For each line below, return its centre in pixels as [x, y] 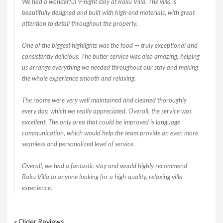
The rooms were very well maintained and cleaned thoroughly [104, 100]
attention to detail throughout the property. [79, 23]
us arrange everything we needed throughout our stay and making [110, 67]
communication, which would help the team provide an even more [110, 133]
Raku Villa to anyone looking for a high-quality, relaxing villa [102, 176]
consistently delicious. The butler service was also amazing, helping [111, 56]
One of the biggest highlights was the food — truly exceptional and [110, 45]
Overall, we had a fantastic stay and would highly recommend [104, 166]
